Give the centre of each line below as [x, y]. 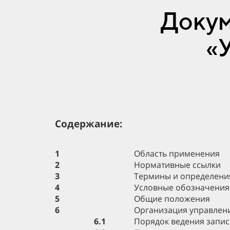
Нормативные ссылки [177, 165]
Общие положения [172, 199]
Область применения [177, 154]
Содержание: [89, 124]
